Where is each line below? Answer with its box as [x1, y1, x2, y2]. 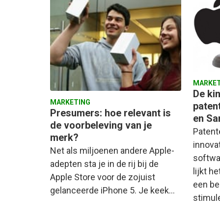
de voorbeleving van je [50, 119, 152, 132]
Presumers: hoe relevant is [50, 107, 171, 119]
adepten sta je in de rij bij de [50, 159, 159, 169]
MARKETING [50, 98, 90, 107]
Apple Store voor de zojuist [50, 172, 155, 183]
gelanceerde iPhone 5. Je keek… [50, 185, 175, 196]
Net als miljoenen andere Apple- [50, 145, 174, 156]
